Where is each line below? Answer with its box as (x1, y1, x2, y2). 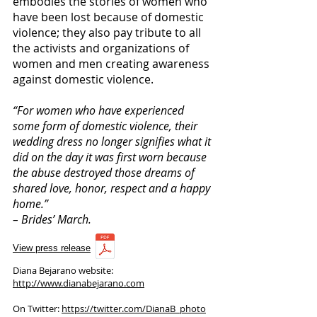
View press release (13, 243, 91, 253)
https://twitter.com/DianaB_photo (62, 302, 206, 315)
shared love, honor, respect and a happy (13, 180, 210, 196)
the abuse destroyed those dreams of (13, 165, 195, 180)
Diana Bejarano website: (13, 264, 113, 277)
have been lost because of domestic (13, 9, 204, 25)
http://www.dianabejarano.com (13, 277, 144, 289)
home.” (13, 196, 48, 212)
